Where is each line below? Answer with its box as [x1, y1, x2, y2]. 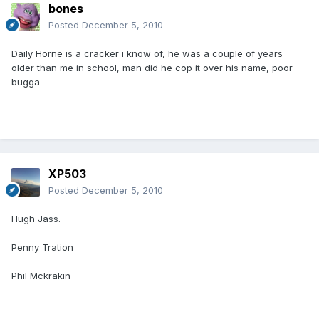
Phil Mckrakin [11, 270, 70, 282]
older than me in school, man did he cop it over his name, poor [11, 62, 293, 74]
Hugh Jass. [11, 213, 61, 225]
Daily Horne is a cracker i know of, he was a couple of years [11, 48, 283, 60]
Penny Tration [11, 241, 73, 253]
